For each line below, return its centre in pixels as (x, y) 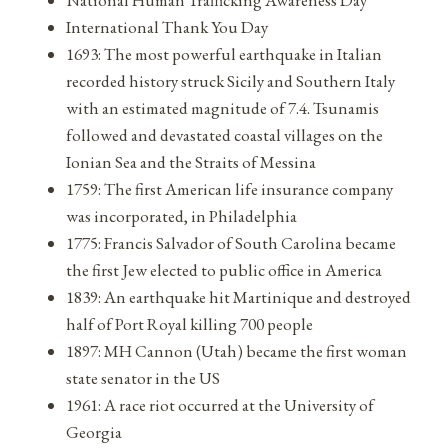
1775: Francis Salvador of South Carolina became (231, 242)
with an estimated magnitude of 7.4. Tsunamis (222, 107)
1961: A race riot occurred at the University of (220, 404)
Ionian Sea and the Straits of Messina (191, 161)
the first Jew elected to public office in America (224, 269)
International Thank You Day (167, 26)
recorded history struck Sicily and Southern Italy (230, 80)
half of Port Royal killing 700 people (189, 323)
